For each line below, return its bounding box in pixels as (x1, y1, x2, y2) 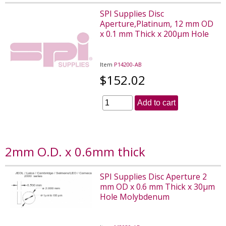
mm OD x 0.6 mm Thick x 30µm (100, 181, 215, 192)
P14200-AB (114, 60, 142, 68)
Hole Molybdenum (100, 191, 170, 202)
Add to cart (137, 98, 176, 107)
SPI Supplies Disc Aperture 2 (100, 171, 207, 182)
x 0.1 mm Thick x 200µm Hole (100, 28, 209, 39)
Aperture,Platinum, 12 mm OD (100, 18, 214, 29)
